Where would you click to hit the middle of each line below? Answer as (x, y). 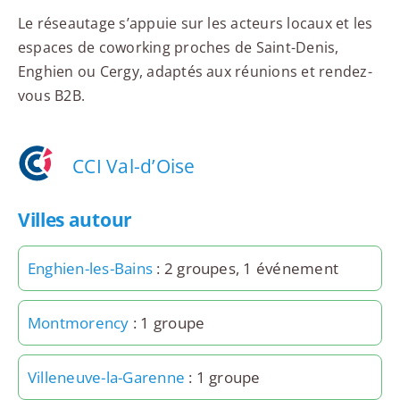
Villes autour (75, 220)
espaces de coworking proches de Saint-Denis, (178, 47)
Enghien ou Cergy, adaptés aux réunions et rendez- (195, 71)
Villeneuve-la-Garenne (106, 378)
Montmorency (78, 323)
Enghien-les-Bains (90, 269)
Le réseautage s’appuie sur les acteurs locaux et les (195, 23)
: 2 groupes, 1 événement (246, 269)
